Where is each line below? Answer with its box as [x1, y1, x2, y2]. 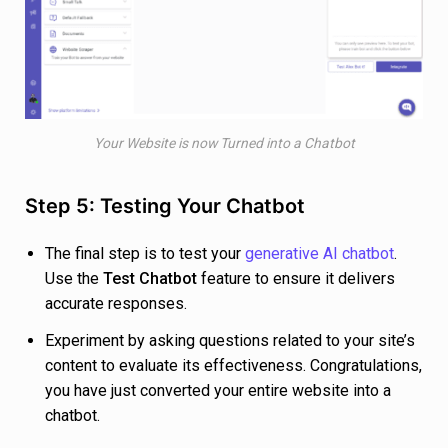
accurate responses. [45, 294, 187, 314]
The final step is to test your [45, 244, 245, 264]
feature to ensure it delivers [197, 269, 395, 289]
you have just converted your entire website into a [45, 381, 391, 401]
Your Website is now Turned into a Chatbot [93, 135, 355, 152]
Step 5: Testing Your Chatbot [25, 194, 305, 219]
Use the [45, 269, 103, 289]
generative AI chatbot [245, 244, 394, 264]
